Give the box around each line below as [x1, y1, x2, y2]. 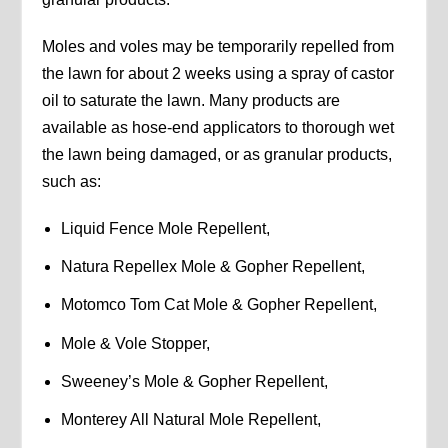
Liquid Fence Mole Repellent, [60, 220, 270, 238]
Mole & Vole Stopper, [60, 334, 210, 352]
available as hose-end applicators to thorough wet [42, 119, 395, 137]
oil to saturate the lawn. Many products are [42, 92, 341, 110]
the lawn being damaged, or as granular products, [42, 146, 393, 164]
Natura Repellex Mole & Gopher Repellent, [60, 258, 365, 276]
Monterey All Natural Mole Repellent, [60, 411, 321, 429]
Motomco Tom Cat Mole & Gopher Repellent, [60, 296, 377, 314]
